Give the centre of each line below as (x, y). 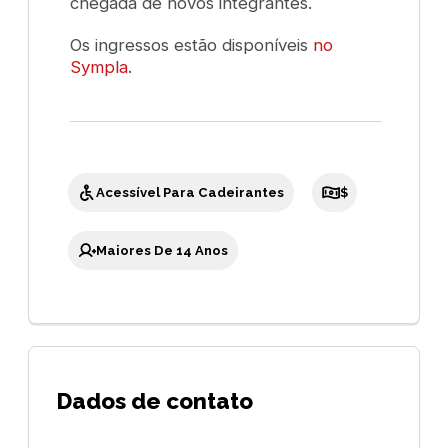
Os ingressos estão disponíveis (192, 44)
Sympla (99, 66)
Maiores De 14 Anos (162, 250)
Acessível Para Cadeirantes (190, 193)
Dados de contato (155, 400)
